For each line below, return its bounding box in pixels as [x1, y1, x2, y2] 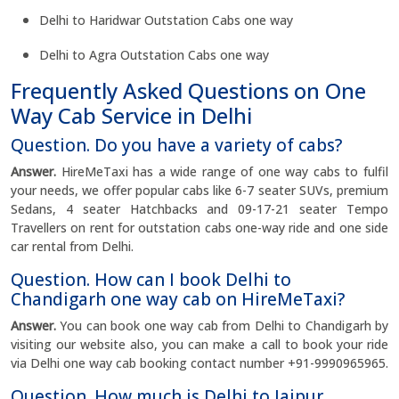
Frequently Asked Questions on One [11, 76, 366, 105]
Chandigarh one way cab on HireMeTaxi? [11, 288, 345, 311]
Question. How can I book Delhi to [11, 268, 291, 291]
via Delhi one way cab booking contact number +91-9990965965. [11, 354, 388, 371]
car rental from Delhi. [11, 238, 134, 255]
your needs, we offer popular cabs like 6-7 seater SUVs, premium [11, 182, 388, 199]
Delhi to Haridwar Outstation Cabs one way [39, 12, 293, 28]
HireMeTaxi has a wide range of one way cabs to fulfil [61, 163, 389, 180]
